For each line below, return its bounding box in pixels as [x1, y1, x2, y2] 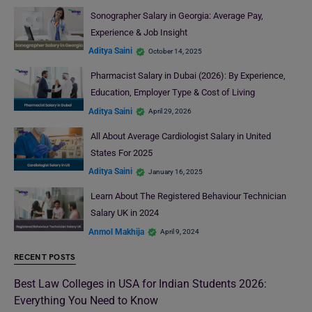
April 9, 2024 [160, 228, 199, 236]
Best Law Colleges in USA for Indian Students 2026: [14, 276, 267, 290]
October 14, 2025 [148, 47, 202, 55]
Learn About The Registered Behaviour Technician [90, 191, 286, 202]
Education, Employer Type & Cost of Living [90, 87, 255, 98]
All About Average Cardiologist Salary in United [90, 130, 271, 141]
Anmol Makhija [88, 226, 144, 237]
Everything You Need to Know [14, 293, 158, 307]
